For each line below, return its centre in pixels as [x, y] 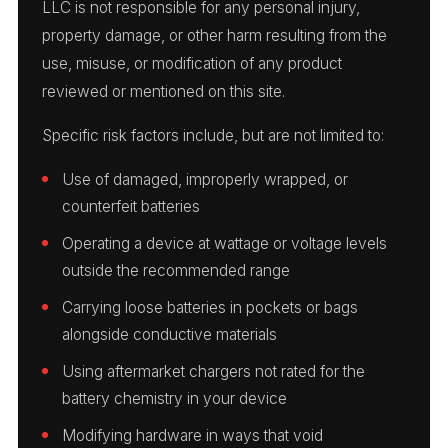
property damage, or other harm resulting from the [214, 35]
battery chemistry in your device [174, 398]
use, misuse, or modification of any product [192, 63]
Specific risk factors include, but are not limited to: [213, 135]
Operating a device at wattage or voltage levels [224, 243]
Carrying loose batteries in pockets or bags [210, 307]
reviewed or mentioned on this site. [163, 91]
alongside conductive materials [169, 334]
